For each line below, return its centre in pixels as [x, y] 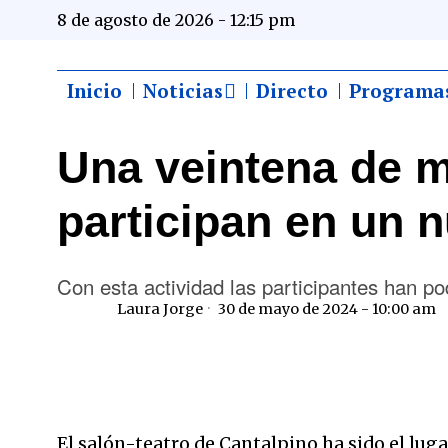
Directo [292, 90]
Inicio [94, 90]
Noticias [183, 90]
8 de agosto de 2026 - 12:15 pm [176, 20]
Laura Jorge [160, 308]
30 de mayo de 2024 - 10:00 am [325, 308]
